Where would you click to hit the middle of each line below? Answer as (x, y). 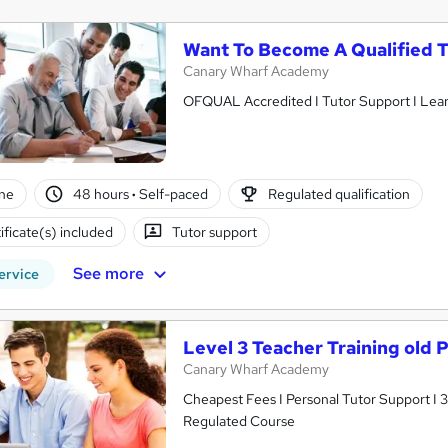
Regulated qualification (338, 193)
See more (108, 273)
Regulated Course (239, 421)
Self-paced (172, 193)
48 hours (103, 193)
